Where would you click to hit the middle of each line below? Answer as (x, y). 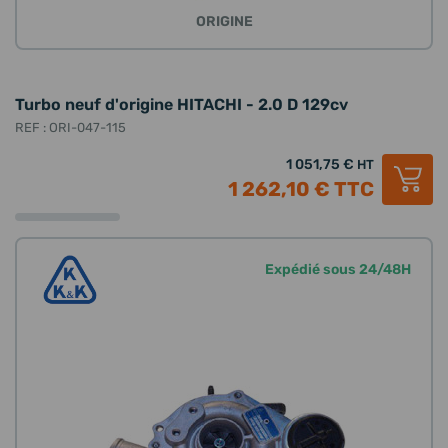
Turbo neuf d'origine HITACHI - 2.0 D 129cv (181, 104)
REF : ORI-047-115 (70, 127)
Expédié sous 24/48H (338, 269)
